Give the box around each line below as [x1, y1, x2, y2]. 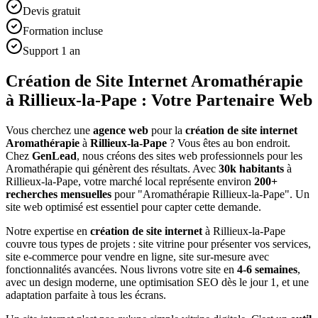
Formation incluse [23, 24, 103, 37]
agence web [93, 124, 148, 136]
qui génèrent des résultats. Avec [75, 162, 216, 175]
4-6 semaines [237, 263, 297, 275]
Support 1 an [23, 44, 80, 57]
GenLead [32, 149, 77, 162]
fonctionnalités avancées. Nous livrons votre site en [6, 263, 234, 275]
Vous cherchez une [6, 124, 90, 136]
